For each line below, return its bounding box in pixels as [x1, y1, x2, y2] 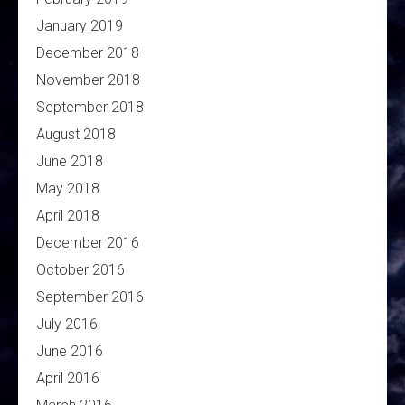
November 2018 [36, 71, 140, 89]
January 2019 [36, 17, 123, 35]
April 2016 [36, 370, 99, 388]
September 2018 [36, 99, 144, 117]
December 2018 [36, 44, 139, 62]
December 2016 [36, 234, 139, 252]
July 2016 [36, 316, 98, 334]
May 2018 [36, 180, 99, 198]
